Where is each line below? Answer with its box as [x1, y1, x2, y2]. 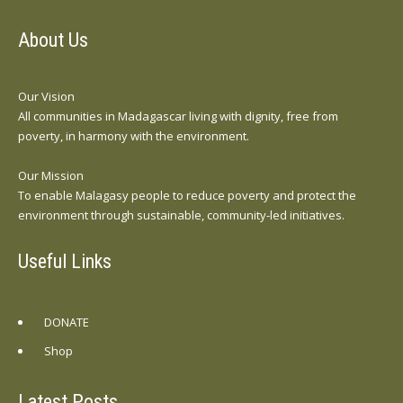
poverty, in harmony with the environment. [18, 127, 249, 144]
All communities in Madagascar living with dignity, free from [18, 107, 338, 124]
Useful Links [18, 249, 112, 273]
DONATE [44, 313, 89, 330]
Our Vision [18, 87, 75, 104]
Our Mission [18, 166, 84, 184]
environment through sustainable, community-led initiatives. [18, 206, 345, 223]
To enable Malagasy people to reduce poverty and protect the [18, 186, 356, 203]
